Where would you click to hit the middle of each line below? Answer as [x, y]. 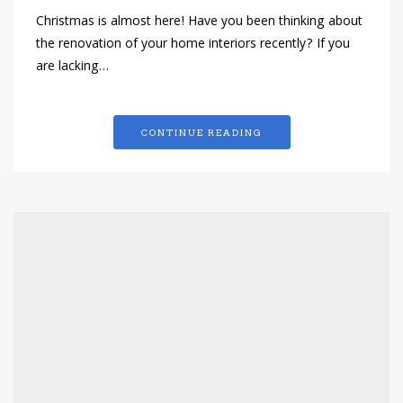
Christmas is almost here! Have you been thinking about [199, 23]
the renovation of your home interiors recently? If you [193, 45]
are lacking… [72, 68]
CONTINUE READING [201, 133]
